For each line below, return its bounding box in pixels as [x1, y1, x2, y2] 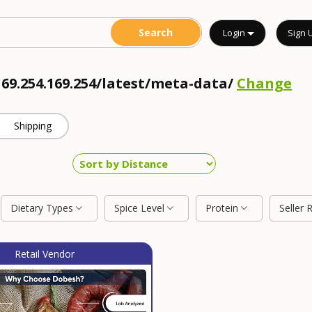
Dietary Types [10, 201, 76, 214]
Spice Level [114, 201, 167, 214]
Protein [205, 201, 241, 214]
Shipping [14, 119, 52, 132]
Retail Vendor [15, 247, 75, 260]
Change [237, 74, 292, 93]
